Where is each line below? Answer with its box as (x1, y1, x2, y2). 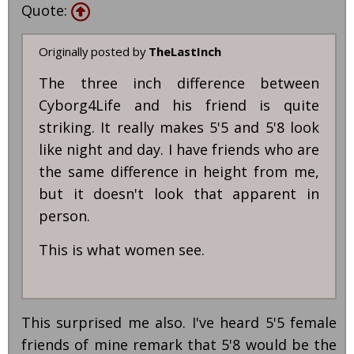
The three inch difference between (39, 73, 319, 93)
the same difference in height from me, (39, 162, 319, 182)
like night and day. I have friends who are (39, 140, 319, 160)
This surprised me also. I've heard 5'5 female (21, 313, 337, 333)
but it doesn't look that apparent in (39, 184, 319, 204)
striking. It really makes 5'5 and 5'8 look (39, 118, 319, 137)
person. (39, 206, 90, 226)
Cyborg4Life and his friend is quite (39, 96, 319, 115)
